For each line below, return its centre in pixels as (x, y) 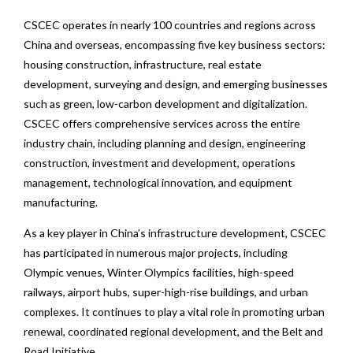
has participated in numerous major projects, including (156, 253)
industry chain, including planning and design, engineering (165, 143)
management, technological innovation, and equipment (158, 183)
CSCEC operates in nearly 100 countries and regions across (170, 25)
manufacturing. (61, 203)
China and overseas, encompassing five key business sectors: (175, 45)
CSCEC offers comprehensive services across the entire (162, 124)
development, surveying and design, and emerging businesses (176, 84)
